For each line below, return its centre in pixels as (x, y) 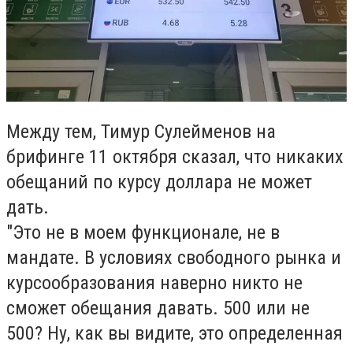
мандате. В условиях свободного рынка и (174, 258)
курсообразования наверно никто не (154, 283)
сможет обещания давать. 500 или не (158, 308)
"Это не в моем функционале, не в (143, 233)
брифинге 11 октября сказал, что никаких (175, 157)
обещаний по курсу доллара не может (159, 182)
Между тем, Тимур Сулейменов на (141, 132)
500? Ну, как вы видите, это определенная (175, 334)
